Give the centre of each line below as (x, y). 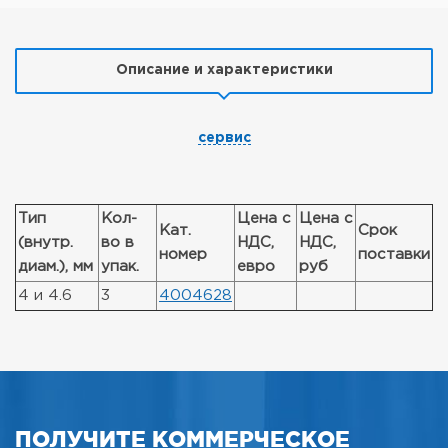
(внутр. (45, 242)
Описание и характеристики (224, 70)
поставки (394, 254)
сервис (224, 138)
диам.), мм (55, 266)
